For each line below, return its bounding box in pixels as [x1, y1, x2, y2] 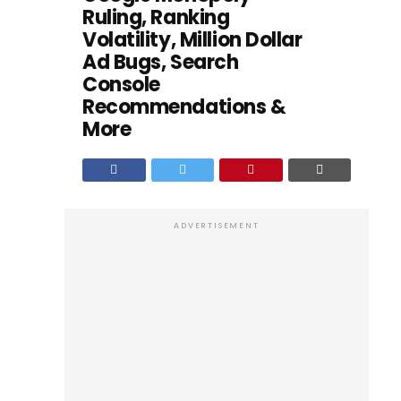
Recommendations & [82, 93, 286, 121]
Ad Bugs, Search [82, 48, 239, 76]
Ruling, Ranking [82, 4, 230, 31]
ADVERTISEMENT [174, 220, 260, 231]
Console [82, 71, 160, 98]
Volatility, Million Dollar [82, 26, 303, 54]
